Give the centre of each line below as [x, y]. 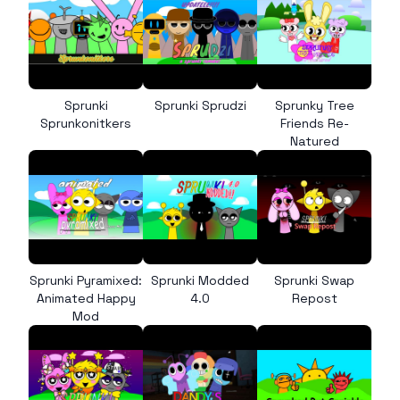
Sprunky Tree [314, 105]
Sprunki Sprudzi [200, 105]
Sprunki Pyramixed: [86, 280]
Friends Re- [314, 123]
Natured [314, 141]
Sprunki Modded [200, 280]
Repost [314, 298]
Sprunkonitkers [86, 123]
